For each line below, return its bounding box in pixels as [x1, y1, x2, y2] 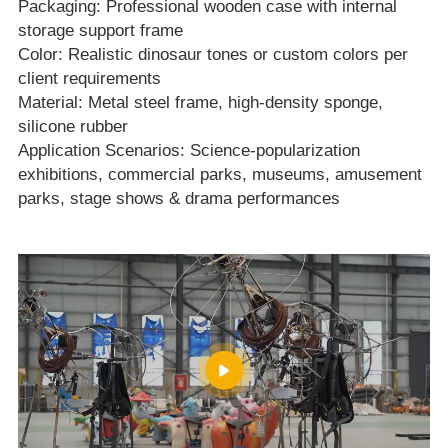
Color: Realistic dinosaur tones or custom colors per [17, 45, 408, 65]
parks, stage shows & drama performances [17, 189, 340, 209]
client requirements [17, 69, 161, 89]
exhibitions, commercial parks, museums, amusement [17, 165, 422, 185]
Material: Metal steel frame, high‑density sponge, [17, 93, 383, 113]
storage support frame [17, 21, 183, 41]
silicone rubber [17, 117, 128, 137]
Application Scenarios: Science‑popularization [17, 141, 360, 161]
